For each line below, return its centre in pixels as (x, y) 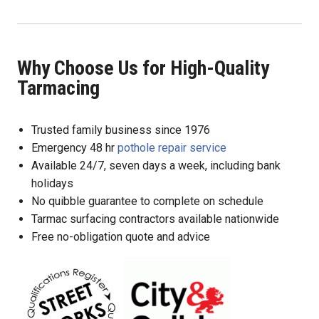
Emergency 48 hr (74, 147)
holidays (52, 183)
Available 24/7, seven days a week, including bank (156, 165)
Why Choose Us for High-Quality (143, 68)
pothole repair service (172, 147)
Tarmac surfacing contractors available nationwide (155, 219)
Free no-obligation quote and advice (121, 236)
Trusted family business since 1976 (121, 130)
